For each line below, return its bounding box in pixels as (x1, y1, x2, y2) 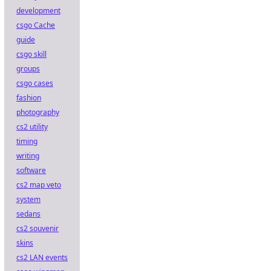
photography (16, 107, 59, 117)
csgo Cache (16, 20, 55, 30)
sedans (16, 209, 41, 219)
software (16, 165, 46, 175)
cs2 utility (16, 122, 48, 132)
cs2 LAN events (16, 252, 68, 263)
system (16, 194, 41, 204)
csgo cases (16, 78, 53, 88)
